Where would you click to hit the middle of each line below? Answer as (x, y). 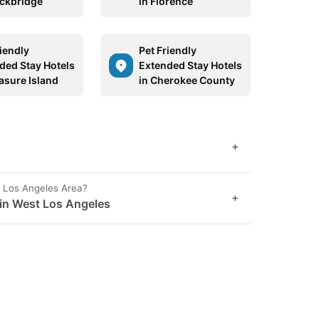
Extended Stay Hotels (190, 65)
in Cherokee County (187, 80)
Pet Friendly (167, 50)
